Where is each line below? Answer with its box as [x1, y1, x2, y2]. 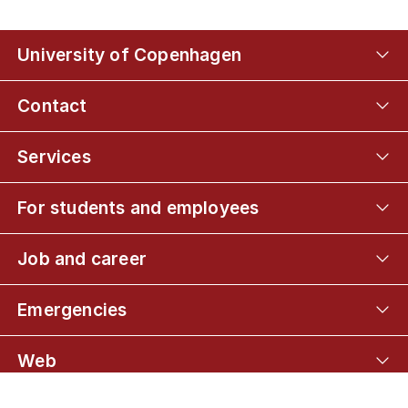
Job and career [17, 247, 147, 270]
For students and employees [17, 196, 260, 219]
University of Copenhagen [17, 43, 241, 66]
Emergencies [17, 298, 127, 321]
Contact [17, 94, 87, 117]
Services [17, 145, 91, 168]
